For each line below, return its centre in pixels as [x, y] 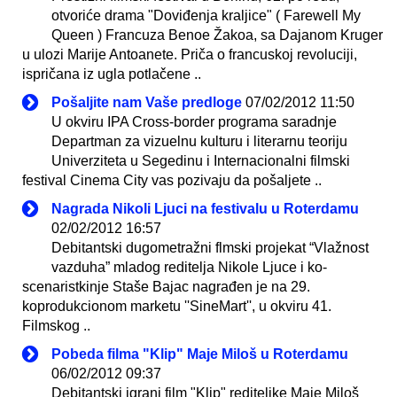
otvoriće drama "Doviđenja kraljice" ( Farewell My [206, 15]
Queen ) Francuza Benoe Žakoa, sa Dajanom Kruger [217, 35]
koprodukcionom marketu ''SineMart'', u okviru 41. [177, 306]
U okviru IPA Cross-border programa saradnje [194, 121]
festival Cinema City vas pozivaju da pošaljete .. [172, 180]
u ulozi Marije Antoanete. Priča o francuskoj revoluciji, [190, 54]
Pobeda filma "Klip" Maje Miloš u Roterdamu [200, 354]
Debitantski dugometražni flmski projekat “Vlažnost [210, 247]
